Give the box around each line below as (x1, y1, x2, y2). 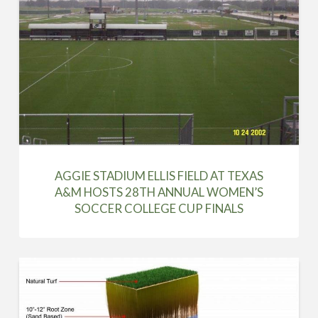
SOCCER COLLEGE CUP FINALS (74, 200, 243, 216)
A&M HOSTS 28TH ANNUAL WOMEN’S (54, 184, 263, 199)
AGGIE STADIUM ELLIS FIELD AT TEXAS (54, 168, 263, 183)
